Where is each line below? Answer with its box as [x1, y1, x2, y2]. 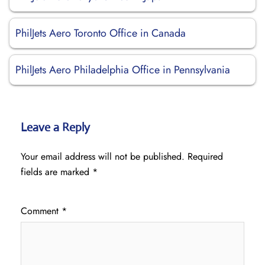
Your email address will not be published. [21, 150, 185, 163]
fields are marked [21, 165, 92, 179]
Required [188, 150, 223, 163]
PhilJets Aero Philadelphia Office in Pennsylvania [15, 62, 230, 77]
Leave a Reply [21, 120, 90, 135]
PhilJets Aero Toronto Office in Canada [15, 25, 186, 41]
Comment [21, 204, 62, 218]
